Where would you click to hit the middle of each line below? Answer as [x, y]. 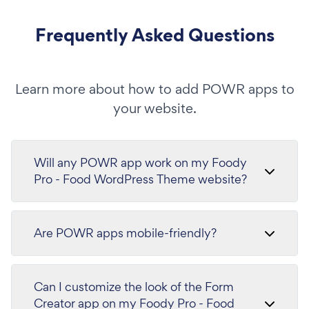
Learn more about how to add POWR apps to [154, 89]
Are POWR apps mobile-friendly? [125, 233]
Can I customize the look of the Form [134, 287]
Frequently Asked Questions [154, 35]
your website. [154, 108]
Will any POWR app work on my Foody [140, 162]
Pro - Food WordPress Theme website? [140, 179]
